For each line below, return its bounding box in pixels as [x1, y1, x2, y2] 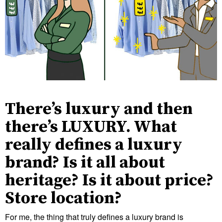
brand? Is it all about [5, 152, 165, 173]
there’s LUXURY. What [5, 116, 177, 138]
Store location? [5, 188, 122, 209]
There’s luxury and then [5, 99, 193, 120]
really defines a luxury [5, 134, 182, 156]
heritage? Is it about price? [5, 170, 214, 191]
